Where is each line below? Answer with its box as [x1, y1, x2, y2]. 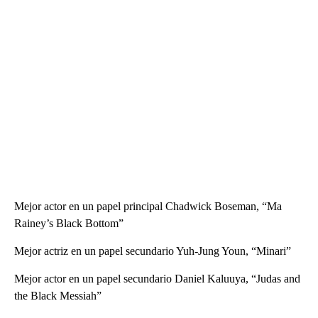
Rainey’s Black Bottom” [14, 216, 124, 229]
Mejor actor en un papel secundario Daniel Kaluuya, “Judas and [14, 272, 300, 285]
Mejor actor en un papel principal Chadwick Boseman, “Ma [14, 199, 282, 212]
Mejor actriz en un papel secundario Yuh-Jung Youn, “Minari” [14, 244, 291, 257]
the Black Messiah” [14, 289, 102, 302]
